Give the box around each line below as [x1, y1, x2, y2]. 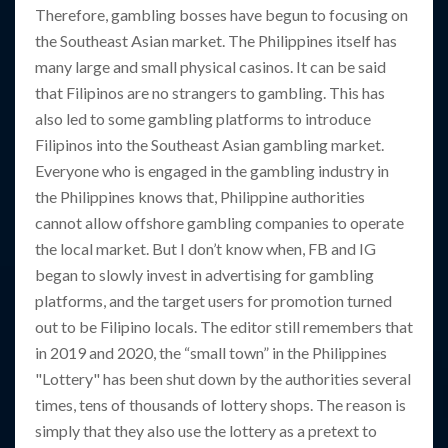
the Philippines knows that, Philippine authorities [35, 187, 365, 207]
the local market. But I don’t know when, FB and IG [35, 239, 376, 259]
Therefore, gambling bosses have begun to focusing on [35, 5, 408, 25]
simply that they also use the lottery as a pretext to [35, 421, 377, 441]
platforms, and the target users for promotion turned [35, 291, 392, 311]
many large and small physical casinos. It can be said [35, 57, 386, 77]
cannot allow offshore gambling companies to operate [35, 213, 404, 233]
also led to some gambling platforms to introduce [35, 109, 371, 129]
